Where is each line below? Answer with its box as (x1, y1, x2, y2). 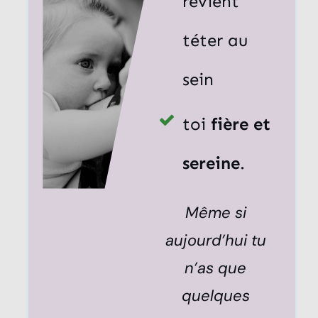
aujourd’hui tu (165, 230, 266, 251)
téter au (182, 30, 248, 50)
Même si (185, 202, 246, 223)
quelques (181, 285, 250, 306)
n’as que (185, 258, 247, 278)
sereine (182, 153, 240, 173)
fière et (210, 114, 270, 134)
